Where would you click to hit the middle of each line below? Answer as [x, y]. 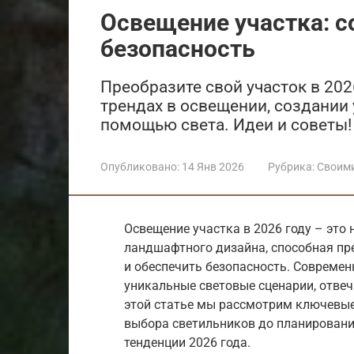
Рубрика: [291, 166]
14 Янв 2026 [213, 166]
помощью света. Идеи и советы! [226, 124]
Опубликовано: [140, 166]
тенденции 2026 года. [187, 342]
